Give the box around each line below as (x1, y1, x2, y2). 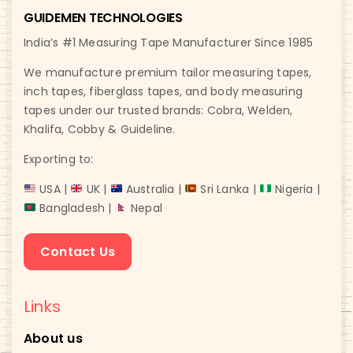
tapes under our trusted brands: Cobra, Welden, (23, 102, 293, 118)
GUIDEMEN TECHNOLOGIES (23, 8, 183, 27)
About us (23, 329, 83, 347)
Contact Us (39, 242, 116, 261)
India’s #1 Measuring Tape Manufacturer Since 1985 (23, 34, 314, 50)
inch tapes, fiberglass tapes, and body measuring (23, 83, 303, 99)
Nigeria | (271, 180, 320, 197)
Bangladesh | (35, 199, 115, 216)
